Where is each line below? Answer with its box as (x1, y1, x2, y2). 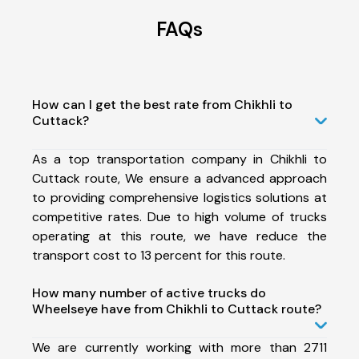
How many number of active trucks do (32, 284, 266, 301)
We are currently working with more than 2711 (32, 338, 327, 356)
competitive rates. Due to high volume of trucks (32, 208, 327, 225)
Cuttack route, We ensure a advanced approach (32, 169, 327, 187)
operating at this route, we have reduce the (32, 227, 327, 244)
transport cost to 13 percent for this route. (32, 246, 285, 264)
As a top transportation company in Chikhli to (32, 150, 327, 167)
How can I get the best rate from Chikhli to (32, 95, 292, 113)
